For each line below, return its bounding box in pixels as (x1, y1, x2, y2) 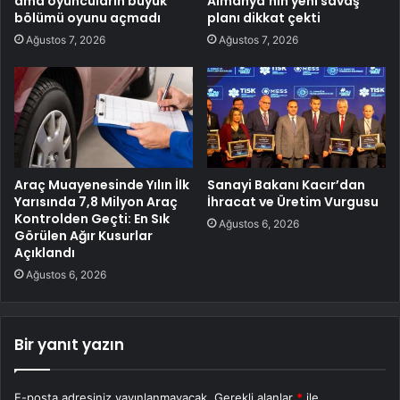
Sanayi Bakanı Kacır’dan (207, 175, 365, 194)
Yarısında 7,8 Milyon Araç (14, 192, 178, 211)
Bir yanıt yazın (14, 333, 124, 355)
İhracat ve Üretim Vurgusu (207, 192, 379, 211)
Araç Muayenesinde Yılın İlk (14, 175, 189, 194)
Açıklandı (14, 243, 75, 262)
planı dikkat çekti (207, 9, 321, 28)
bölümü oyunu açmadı (14, 9, 161, 28)
